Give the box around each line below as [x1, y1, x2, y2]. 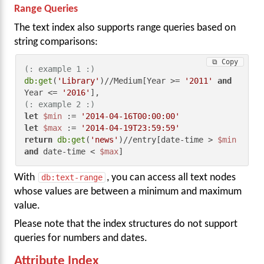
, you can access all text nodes [107, 173, 236, 183]
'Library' [57, 76, 100, 85]
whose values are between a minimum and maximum [14, 187, 242, 197]
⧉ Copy [212, 58, 238, 67]
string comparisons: [14, 37, 98, 47]
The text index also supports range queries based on [14, 22, 236, 33]
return [24, 135, 53, 144]
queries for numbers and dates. [14, 233, 147, 243]
